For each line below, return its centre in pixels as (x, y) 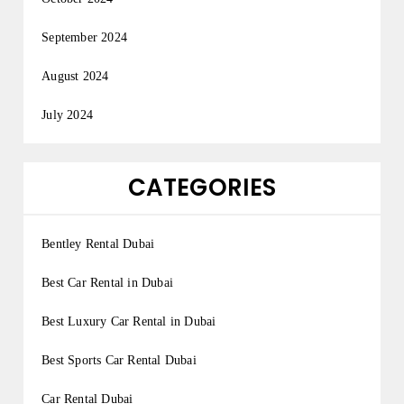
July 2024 (68, 115)
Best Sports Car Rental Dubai (119, 361)
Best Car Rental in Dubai (108, 283)
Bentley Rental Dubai (98, 244)
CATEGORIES (202, 188)
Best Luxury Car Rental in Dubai (129, 322)
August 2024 (75, 77)
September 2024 (85, 38)
